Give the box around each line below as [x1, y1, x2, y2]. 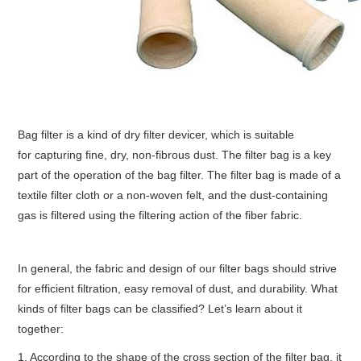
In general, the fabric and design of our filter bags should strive [18, 261, 338, 275]
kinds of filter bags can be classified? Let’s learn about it [18, 301, 303, 315]
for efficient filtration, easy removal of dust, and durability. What [18, 281, 338, 295]
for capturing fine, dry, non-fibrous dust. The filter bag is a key [18, 147, 332, 161]
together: [18, 322, 64, 335]
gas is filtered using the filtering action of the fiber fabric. [18, 208, 303, 222]
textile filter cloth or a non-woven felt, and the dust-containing [18, 188, 329, 201]
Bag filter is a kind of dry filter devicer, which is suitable [18, 127, 295, 141]
